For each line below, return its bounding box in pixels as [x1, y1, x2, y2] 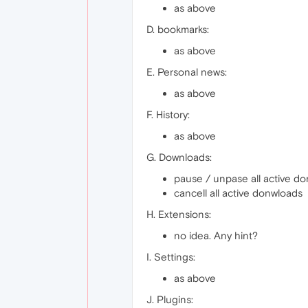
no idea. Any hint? [174, 230, 258, 241]
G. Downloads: [146, 151, 212, 163]
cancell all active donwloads [174, 187, 302, 199]
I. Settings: [146, 251, 195, 263]
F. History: [146, 109, 190, 120]
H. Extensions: [146, 208, 211, 220]
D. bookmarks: [146, 23, 209, 35]
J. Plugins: [146, 294, 193, 305]
